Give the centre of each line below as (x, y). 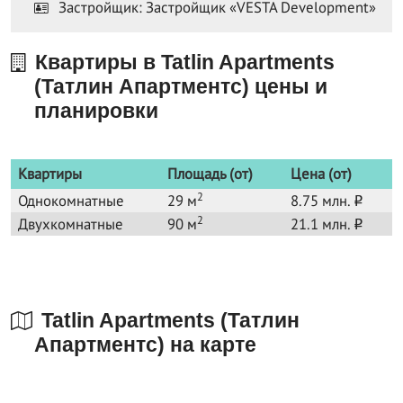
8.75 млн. (322, 201)
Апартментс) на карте (145, 345)
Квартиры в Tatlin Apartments (182, 63)
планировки (96, 111)
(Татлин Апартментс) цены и (181, 87)
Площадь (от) (210, 174)
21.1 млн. (322, 224)
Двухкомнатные (71, 224)
